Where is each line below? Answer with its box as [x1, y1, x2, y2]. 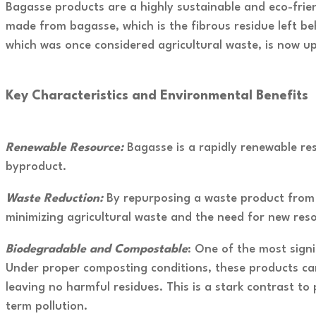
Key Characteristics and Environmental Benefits [6, 90, 308, 103]
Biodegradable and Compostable [6, 243, 188, 255]
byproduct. [6, 160, 66, 173]
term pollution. [6, 300, 87, 312]
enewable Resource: [13, 141, 123, 154]
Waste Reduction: [6, 192, 107, 205]
